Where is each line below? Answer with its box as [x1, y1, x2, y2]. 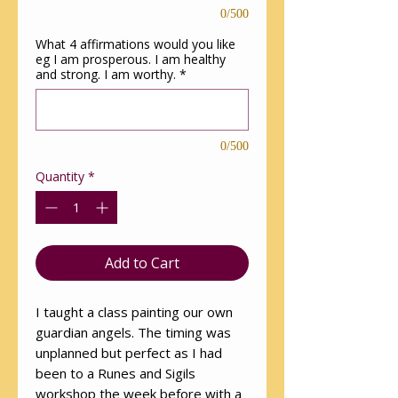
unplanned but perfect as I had [36, 344, 222, 362]
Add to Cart [105, 253, 179, 274]
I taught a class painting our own [36, 303, 233, 322]
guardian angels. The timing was [36, 323, 231, 342]
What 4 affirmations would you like [36, 36, 235, 53]
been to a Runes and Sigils [36, 364, 195, 383]
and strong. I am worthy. [36, 66, 176, 84]
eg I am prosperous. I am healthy [36, 51, 226, 68]
